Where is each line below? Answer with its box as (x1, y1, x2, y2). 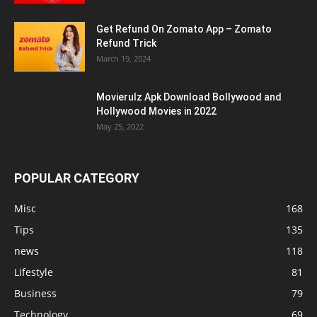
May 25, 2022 (96, 121, 144, 132)
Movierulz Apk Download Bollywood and (96, 91, 282, 103)
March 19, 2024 (96, 53, 151, 64)
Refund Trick (96, 38, 156, 50)
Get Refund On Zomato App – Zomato (96, 23, 272, 35)
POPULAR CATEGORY (14, 171, 139, 186)
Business (14, 287, 57, 301)
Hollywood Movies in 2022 (96, 105, 217, 117)
